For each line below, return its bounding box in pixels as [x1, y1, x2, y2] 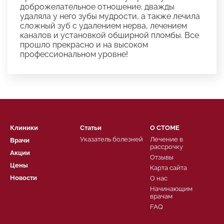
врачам [150, 192, 173, 200]
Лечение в [150, 135, 183, 143]
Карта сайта [150, 164, 187, 171]
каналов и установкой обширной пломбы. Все [20, 30, 199, 40]
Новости [10, 174, 37, 181]
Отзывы [150, 153, 174, 161]
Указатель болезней [80, 135, 143, 143]
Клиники [10, 124, 38, 131]
